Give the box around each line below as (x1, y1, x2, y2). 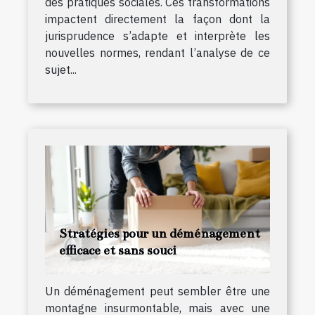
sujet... (45, 62, 77, 77)
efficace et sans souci (59, 242, 176, 258)
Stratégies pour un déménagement (59, 225, 260, 241)
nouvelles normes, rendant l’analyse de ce (45, 45, 270, 60)
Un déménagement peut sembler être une (45, 283, 270, 298)
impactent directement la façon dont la (45, 11, 270, 26)
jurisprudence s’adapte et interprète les (45, 28, 270, 43)
